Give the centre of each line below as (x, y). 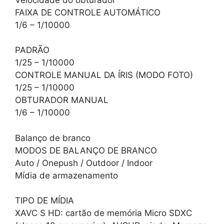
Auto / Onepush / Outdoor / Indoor (84, 163)
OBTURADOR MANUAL (62, 100)
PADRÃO (32, 50)
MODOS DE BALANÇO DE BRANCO (86, 150)
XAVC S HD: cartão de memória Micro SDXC (103, 213)
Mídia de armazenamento (66, 175)
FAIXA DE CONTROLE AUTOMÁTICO (88, 12)
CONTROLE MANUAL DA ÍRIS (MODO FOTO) (104, 75)
